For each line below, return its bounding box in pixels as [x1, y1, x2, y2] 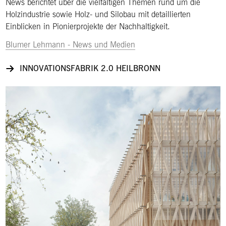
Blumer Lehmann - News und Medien [6, 39, 136, 49]
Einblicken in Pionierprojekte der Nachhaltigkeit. [6, 21, 171, 31]
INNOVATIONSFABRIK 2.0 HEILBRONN [20, 63, 161, 73]
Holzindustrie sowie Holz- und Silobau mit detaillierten [6, 9, 191, 19]
